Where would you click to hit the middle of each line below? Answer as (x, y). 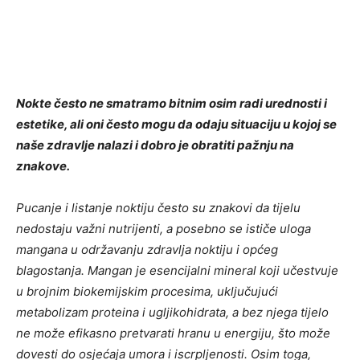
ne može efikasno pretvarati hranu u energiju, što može (173, 333)
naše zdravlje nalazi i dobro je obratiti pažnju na (155, 145)
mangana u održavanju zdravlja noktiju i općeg (147, 250)
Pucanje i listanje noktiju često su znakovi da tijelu (158, 208)
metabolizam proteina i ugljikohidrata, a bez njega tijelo (172, 312)
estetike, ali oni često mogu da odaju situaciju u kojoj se (176, 124)
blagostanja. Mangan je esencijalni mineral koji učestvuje (177, 270)
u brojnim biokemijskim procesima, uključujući (147, 291)
